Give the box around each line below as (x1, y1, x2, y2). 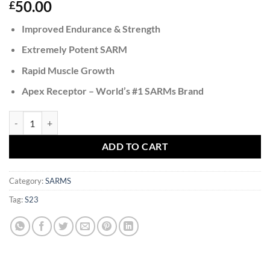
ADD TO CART (101, 141, 169, 152)
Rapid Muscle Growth (21, 64, 115, 76)
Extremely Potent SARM (21, 43, 127, 55)
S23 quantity (8, 112, 56, 123)
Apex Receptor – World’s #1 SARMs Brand (21, 85, 204, 97)
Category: (9, 176, 45, 186)
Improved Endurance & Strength (21, 22, 160, 34)
